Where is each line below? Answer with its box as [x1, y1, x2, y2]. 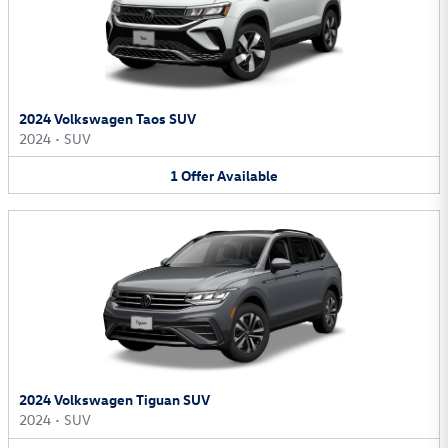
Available [217, 165, 278, 185]
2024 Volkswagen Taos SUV [19, 108, 196, 128]
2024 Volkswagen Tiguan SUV [19, 390, 210, 410]
